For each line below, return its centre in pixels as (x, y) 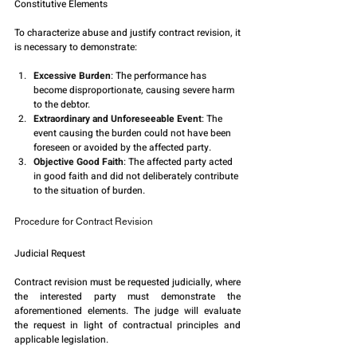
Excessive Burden (72, 76)
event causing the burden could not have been (133, 133)
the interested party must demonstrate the (127, 297)
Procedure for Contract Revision (84, 222)
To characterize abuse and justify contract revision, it (127, 33)
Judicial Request (50, 254)
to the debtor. (62, 105)
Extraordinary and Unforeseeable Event (118, 119)
